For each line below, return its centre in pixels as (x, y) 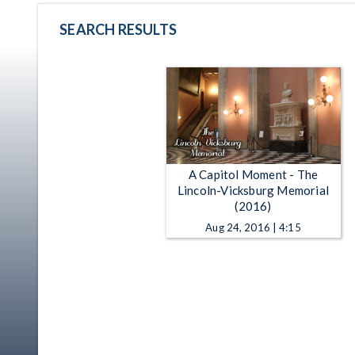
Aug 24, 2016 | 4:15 (253, 227)
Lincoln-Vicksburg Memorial (253, 190)
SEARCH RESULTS (118, 29)
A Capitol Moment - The (253, 174)
